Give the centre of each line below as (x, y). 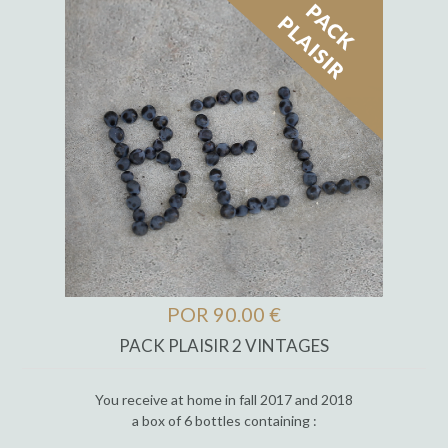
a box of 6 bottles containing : (224, 420)
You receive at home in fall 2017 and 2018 (224, 399)
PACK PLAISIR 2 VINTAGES (224, 346)
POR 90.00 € (224, 314)
